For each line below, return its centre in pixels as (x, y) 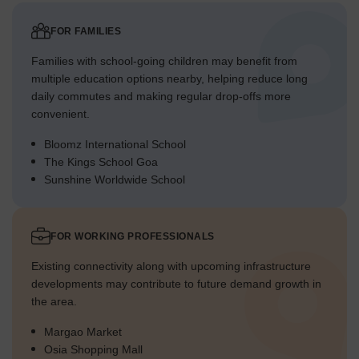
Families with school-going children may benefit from (164, 61)
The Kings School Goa (101, 162)
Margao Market (83, 332)
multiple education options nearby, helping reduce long (169, 79)
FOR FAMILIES (86, 32)
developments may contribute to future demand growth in (176, 284)
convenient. (61, 114)
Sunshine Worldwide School (115, 180)
